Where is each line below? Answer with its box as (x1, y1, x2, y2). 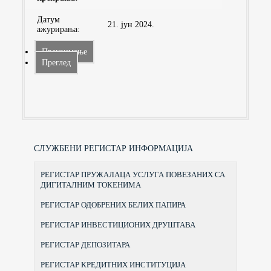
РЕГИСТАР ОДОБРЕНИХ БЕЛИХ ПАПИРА (41, 200, 186, 210)
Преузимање (42, 47, 87, 57)
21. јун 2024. (108, 20, 154, 30)
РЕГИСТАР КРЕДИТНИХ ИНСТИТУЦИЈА (41, 260, 186, 270)
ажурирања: (37, 25, 80, 34)
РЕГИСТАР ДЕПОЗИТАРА (41, 240, 130, 250)
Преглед (42, 58, 71, 68)
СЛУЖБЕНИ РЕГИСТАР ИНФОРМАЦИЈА (34, 144, 193, 154)
